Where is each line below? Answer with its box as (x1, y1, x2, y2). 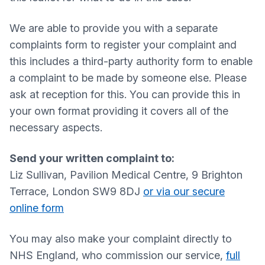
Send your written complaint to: (9, 152, 174, 164)
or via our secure (143, 185, 225, 198)
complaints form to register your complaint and (9, 38, 237, 51)
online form (9, 202, 64, 214)
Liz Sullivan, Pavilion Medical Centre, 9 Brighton (9, 169, 243, 181)
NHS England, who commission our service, (9, 249, 226, 261)
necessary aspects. (9, 121, 102, 134)
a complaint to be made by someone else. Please (9, 72, 247, 84)
